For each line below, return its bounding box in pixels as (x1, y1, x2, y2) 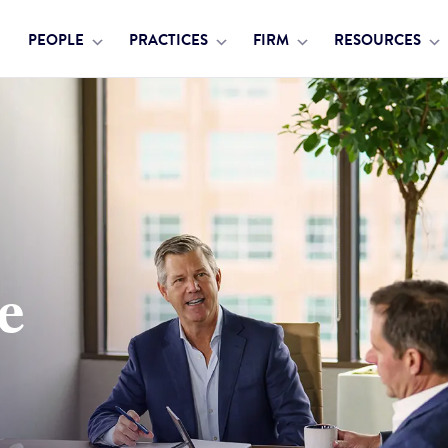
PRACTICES (129, 29, 212, 51)
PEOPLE (28, 29, 88, 51)
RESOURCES (334, 29, 425, 51)
